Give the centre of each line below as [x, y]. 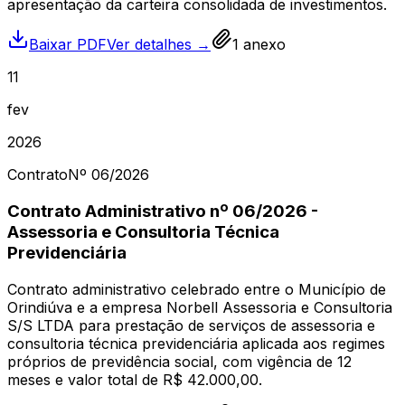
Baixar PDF [68, 45]
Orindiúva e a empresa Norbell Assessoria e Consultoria [200, 307]
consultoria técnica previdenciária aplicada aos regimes [196, 343]
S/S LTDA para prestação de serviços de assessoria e [191, 325]
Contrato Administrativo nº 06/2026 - [163, 211]
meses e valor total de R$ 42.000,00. [135, 379]
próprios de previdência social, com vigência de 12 [179, 361]
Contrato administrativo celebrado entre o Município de [197, 289]
